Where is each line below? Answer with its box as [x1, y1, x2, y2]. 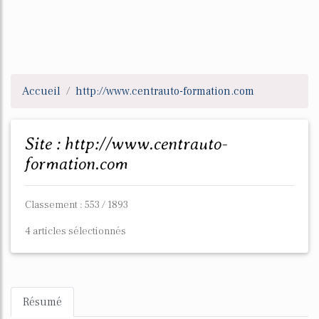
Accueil [22, 84, 61, 98]
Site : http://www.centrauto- [25, 134, 34, 154]
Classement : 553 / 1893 [25, 198, 128, 211]
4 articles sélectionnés [25, 224, 126, 238]
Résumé [23, 295, 62, 309]
